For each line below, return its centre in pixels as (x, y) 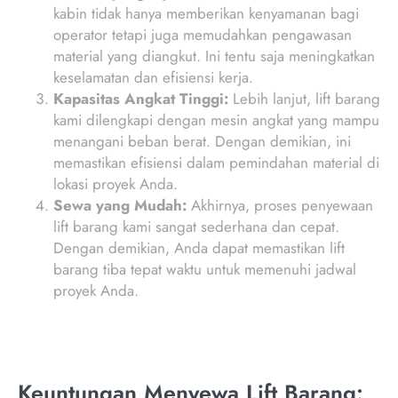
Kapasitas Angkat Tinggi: (141, 98)
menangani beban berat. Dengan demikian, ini (202, 141)
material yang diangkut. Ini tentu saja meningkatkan (214, 56)
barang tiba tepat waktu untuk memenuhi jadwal (205, 269)
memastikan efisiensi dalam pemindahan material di (216, 162)
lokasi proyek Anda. (115, 183)
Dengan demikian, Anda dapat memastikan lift (199, 247)
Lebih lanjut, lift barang (304, 98)
